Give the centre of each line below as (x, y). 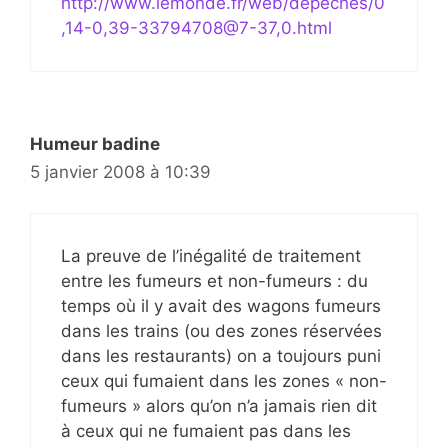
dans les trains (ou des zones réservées (221, 330)
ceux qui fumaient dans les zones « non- (224, 380)
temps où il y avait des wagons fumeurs (221, 305)
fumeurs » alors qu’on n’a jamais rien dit (219, 405)
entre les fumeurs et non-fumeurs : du (214, 280)
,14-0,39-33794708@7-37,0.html (196, 28)
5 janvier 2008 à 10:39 (120, 172)
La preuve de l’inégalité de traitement (211, 255)
